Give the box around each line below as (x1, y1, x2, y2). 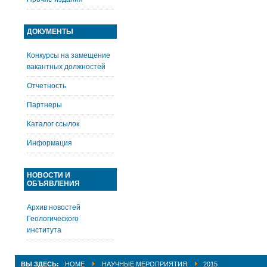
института (26, 226, 61, 234)
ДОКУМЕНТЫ (26, 27, 73, 36)
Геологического (26, 215, 79, 223)
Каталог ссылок (26, 120, 79, 128)
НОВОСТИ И (26, 171, 70, 179)
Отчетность (26, 82, 66, 90)
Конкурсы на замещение (26, 51, 110, 60)
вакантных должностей (26, 63, 105, 71)
